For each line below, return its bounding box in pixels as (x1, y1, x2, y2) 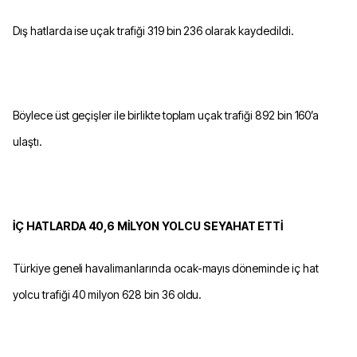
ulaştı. (13, 135, 42, 149)
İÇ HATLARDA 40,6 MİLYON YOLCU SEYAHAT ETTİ (13, 219, 284, 233)
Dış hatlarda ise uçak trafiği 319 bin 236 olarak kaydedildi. (13, 24, 294, 38)
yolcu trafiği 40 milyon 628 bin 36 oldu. (13, 288, 202, 302)
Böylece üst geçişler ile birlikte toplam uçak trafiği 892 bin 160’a (13, 108, 320, 123)
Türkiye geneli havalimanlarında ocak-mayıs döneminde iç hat (13, 261, 319, 276)
